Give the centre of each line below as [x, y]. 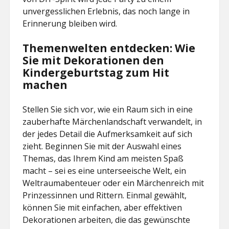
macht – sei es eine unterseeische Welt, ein [105, 171]
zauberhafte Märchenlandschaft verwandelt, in [112, 122]
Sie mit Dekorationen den [94, 60]
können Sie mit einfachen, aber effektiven [102, 208]
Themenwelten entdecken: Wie [109, 48]
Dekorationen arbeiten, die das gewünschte [107, 220]
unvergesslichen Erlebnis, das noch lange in [106, 11]
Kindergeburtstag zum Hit [96, 73]
